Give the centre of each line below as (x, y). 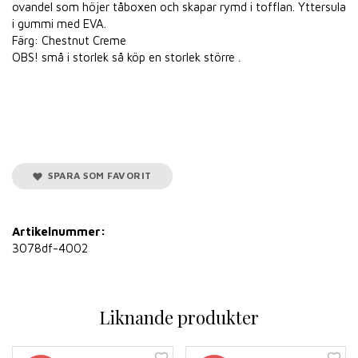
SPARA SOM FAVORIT (97, 175)
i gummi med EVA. (59, 23)
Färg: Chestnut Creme (69, 40)
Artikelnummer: (59, 231)
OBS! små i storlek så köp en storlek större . (126, 57)
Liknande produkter (179, 317)
